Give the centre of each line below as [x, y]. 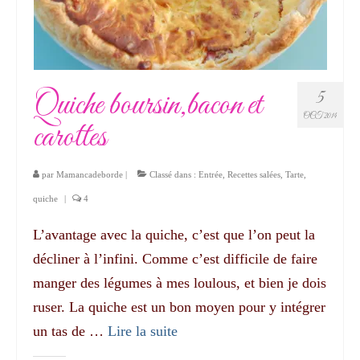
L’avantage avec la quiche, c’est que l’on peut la [174, 234]
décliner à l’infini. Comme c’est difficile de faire [175, 258]
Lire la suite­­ [143, 331]
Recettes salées [254, 174]
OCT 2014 [320, 116]
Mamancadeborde [90, 174]
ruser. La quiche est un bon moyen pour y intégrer [179, 307]
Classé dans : [173, 174]
